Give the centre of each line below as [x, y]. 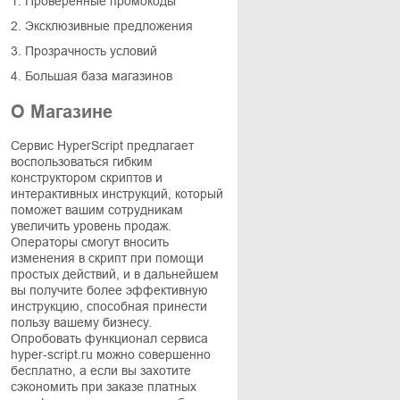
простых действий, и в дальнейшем [115, 274]
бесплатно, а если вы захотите [101, 371]
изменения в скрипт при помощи [107, 258]
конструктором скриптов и [87, 178]
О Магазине [62, 112]
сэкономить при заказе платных [104, 387]
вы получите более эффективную [109, 290]
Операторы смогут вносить [90, 242]
